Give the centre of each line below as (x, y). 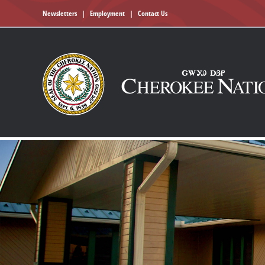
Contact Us (153, 13)
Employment (107, 13)
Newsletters (60, 13)
